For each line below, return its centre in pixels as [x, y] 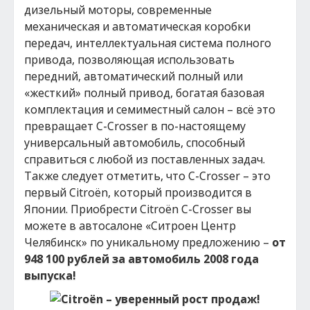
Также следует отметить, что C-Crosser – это [147, 176]
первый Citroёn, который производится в [138, 192]
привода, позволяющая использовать [129, 60]
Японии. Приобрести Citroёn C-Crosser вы [138, 209]
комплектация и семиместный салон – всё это [150, 109]
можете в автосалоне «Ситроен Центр [130, 226]
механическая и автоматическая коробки [137, 26]
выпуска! [50, 275]
